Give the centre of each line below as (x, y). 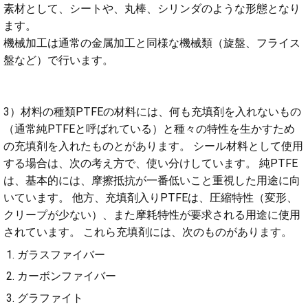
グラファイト (50, 298)
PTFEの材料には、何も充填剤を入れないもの (188, 112)
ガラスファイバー (61, 254)
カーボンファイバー (67, 276)
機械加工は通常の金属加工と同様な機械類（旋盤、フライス (152, 43)
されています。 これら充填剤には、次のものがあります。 (148, 232)
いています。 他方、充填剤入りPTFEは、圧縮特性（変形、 (151, 198)
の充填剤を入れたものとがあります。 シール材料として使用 (153, 146)
